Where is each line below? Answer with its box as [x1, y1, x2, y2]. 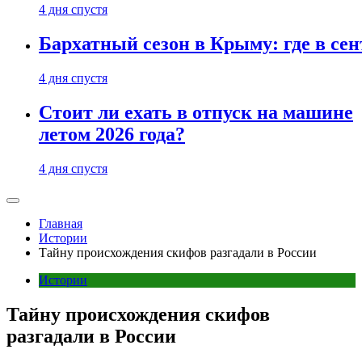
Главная [39, 217, 82, 230]
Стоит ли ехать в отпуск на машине [39, 102, 353, 124]
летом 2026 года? [39, 124, 185, 145]
